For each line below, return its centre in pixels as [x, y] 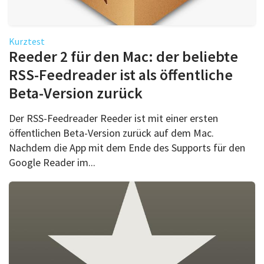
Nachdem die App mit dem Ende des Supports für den [127, 147]
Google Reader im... [52, 162]
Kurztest [27, 41]
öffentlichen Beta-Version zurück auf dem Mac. [111, 133]
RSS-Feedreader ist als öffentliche [121, 74]
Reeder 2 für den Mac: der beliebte [123, 56]
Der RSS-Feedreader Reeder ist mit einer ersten [113, 118]
